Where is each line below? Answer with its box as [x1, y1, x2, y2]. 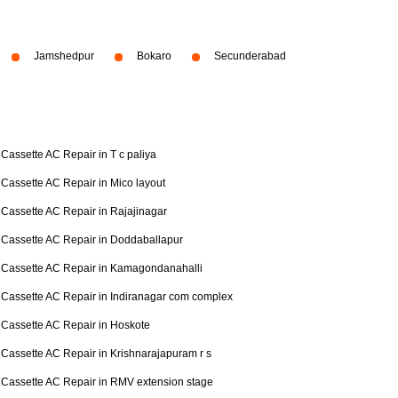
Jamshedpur [34, 50, 94, 62]
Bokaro [137, 50, 171, 62]
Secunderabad [214, 50, 286, 62]
